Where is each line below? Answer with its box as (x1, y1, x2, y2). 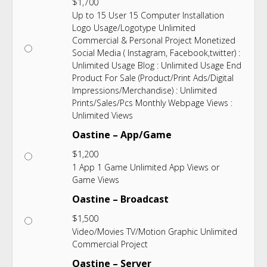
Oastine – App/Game (72, 128, 172, 142)
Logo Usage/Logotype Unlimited (72, 22, 195, 34)
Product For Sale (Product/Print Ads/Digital (72, 72, 234, 84)
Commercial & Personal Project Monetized (72, 35, 235, 46)
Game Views (72, 174, 119, 186)
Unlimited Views (72, 110, 133, 122)
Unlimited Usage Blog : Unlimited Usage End (72, 60, 241, 72)
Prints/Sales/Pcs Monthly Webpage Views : (72, 97, 232, 109)
